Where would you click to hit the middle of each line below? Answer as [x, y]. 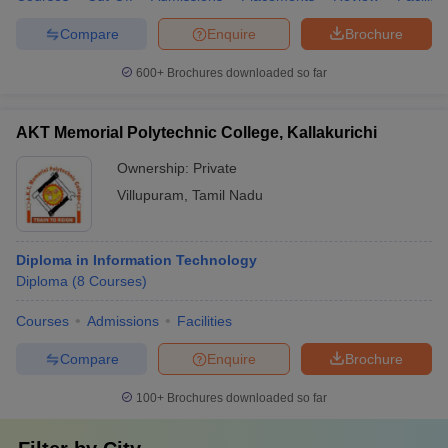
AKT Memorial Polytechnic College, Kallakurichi [196, 132]
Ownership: [155, 168]
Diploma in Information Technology [136, 260]
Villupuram [150, 195]
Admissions [123, 321]
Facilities [204, 321]
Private [215, 168]
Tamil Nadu [227, 195]
